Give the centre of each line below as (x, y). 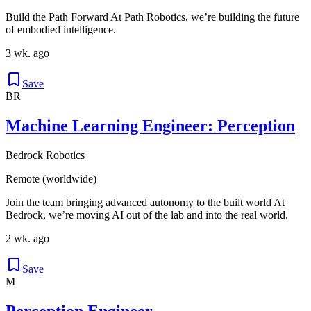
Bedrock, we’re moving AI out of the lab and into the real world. (147, 215)
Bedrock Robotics (45, 155)
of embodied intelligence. (61, 30)
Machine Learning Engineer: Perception (150, 126)
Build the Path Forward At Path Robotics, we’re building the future (152, 17)
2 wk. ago (27, 239)
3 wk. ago (27, 53)
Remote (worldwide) (51, 179)
